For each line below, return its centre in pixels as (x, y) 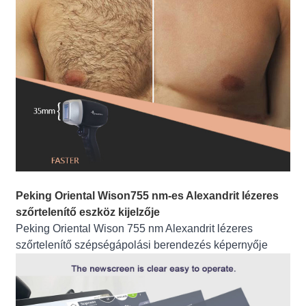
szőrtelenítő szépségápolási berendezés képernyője (142, 245)
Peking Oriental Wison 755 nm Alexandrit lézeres (135, 229)
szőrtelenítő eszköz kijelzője (88, 212)
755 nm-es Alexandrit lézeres (205, 196)
